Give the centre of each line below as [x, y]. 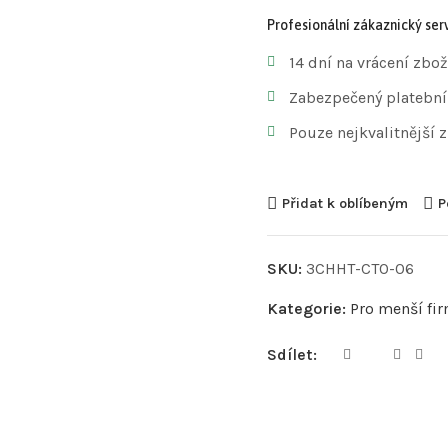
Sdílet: [293, 354]
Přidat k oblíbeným [344, 203]
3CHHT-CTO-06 [359, 268]
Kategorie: [308, 308]
